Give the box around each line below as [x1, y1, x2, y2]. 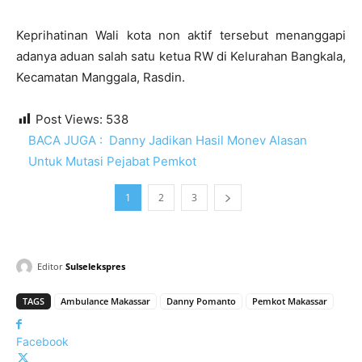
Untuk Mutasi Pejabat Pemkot [28, 154, 196, 170]
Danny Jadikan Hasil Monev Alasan [109, 133, 307, 149]
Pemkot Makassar [252, 295, 327, 308]
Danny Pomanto [166, 295, 236, 308]
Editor [37, 260, 63, 273]
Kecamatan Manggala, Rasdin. [16, 69, 185, 86]
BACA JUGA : [28, 133, 103, 149]
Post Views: [36, 112, 103, 128]
